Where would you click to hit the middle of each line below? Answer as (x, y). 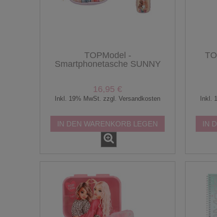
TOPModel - (108, 55)
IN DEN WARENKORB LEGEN (108, 124)
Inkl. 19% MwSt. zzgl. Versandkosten (108, 99)
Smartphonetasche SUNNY (108, 64)
